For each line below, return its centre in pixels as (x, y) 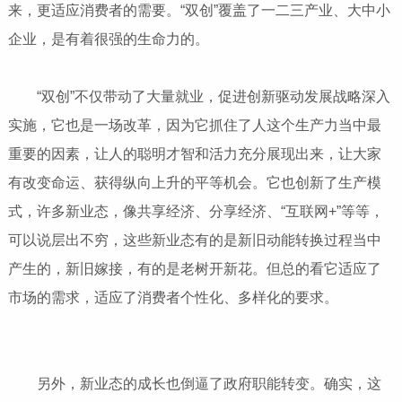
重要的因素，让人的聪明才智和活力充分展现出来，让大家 (194, 153)
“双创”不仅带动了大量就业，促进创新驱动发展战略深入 (199, 96)
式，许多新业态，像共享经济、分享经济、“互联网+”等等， (196, 211)
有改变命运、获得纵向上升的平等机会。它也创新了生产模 (194, 182)
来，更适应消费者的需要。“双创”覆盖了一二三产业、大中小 (199, 10)
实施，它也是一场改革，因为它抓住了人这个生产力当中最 (194, 125)
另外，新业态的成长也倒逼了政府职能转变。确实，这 (194, 383)
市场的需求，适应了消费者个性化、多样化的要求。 (173, 297)
